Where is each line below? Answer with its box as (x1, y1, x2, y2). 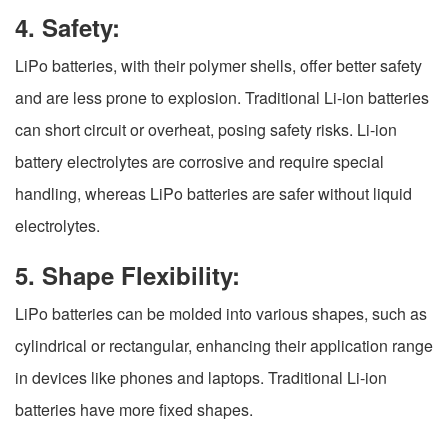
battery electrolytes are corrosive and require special (15, 150, 384, 174)
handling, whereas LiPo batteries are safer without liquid (15, 182, 412, 206)
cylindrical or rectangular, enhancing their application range (15, 334, 433, 358)
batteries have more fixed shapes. (15, 398, 253, 422)
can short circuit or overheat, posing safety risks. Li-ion (15, 118, 397, 142)
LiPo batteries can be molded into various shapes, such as (15, 302, 427, 326)
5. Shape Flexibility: (15, 258, 240, 293)
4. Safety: (15, 10, 120, 45)
